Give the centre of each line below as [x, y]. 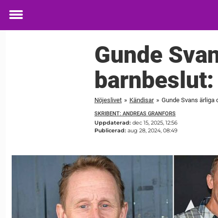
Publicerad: [111, 131]
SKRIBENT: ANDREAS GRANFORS [135, 113]
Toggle [22, 21]
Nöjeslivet [108, 100]
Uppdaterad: [113, 123]
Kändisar [142, 100]
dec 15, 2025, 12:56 [155, 123]
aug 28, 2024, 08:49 [153, 131]
